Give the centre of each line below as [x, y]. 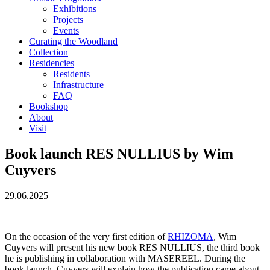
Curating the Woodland [73, 42]
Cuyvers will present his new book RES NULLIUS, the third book [132, 247]
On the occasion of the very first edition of [86, 237]
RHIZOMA [190, 237]
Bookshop [49, 107]
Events [66, 31]
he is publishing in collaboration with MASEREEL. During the [125, 258]
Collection [49, 52]
